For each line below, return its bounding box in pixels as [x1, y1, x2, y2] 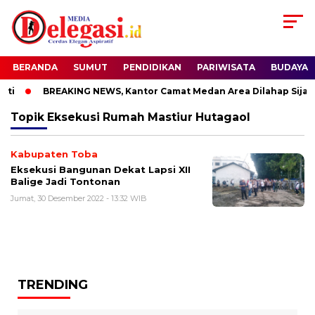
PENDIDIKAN [123, 62, 181, 73]
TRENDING [18, 277, 88, 293]
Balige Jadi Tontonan [11, 176, 120, 188]
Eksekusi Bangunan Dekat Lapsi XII [11, 164, 191, 176]
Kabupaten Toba [11, 148, 98, 160]
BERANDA [13, 62, 58, 73]
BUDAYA [271, 62, 308, 73]
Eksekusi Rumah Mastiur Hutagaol [47, 110, 250, 124]
